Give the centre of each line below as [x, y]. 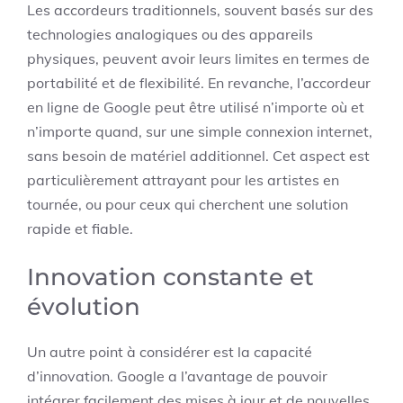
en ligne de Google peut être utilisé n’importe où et [196, 107]
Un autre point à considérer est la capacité [170, 352]
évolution [84, 307]
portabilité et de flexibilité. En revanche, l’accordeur [199, 83]
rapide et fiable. [80, 228]
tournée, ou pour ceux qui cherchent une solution [188, 204]
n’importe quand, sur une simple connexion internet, [200, 131]
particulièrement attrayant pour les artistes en [183, 180]
